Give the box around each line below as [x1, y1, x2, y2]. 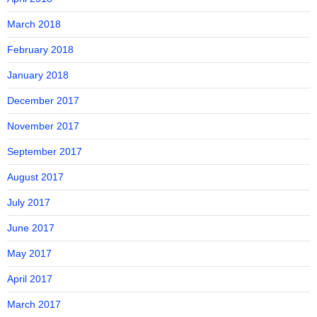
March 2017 [7, 299, 61, 310]
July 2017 [7, 197, 50, 208]
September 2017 [7, 146, 82, 157]
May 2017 [7, 248, 52, 259]
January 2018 [7, 69, 69, 81]
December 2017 [7, 95, 79, 106]
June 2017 [7, 222, 54, 234]
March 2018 [7, 18, 61, 30]
